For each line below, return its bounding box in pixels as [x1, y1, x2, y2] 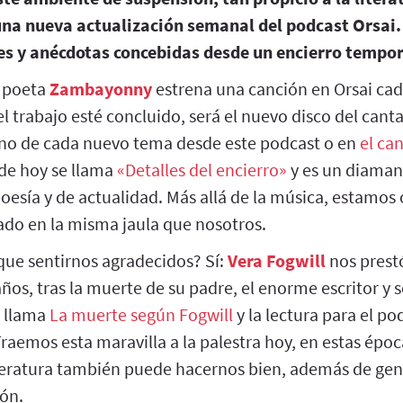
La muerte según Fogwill [49, 302, 233, 326]
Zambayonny [49, 76, 152, 100]
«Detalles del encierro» [117, 157, 287, 181]
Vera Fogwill [228, 248, 326, 272]
